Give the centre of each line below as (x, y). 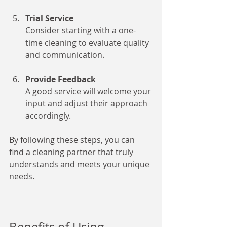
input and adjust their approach (87, 103)
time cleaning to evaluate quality (88, 43)
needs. (22, 176)
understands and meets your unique (80, 164)
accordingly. (48, 116)
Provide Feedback (61, 79)
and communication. (65, 55)
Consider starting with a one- (81, 30)
